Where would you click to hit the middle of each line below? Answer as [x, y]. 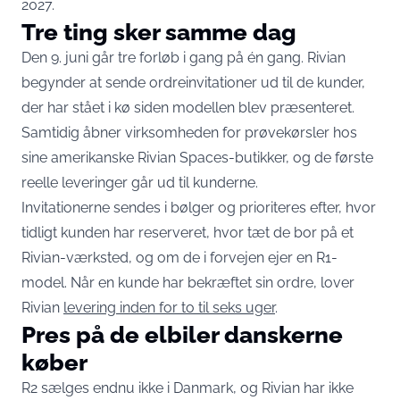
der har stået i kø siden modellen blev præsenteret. [188, 107]
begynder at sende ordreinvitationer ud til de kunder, [193, 82]
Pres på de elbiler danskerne [182, 334]
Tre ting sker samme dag [159, 31]
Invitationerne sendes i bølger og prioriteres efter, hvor [199, 207]
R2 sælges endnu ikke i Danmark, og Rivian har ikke [187, 387]
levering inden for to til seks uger [169, 307]
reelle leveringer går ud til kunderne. [140, 182]
